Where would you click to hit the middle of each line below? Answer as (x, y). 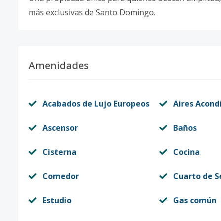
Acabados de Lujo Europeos (96, 104)
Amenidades (59, 65)
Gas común (195, 200)
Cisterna (59, 152)
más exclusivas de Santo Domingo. (92, 12)
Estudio (57, 200)
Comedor (61, 176)
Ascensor (60, 128)
